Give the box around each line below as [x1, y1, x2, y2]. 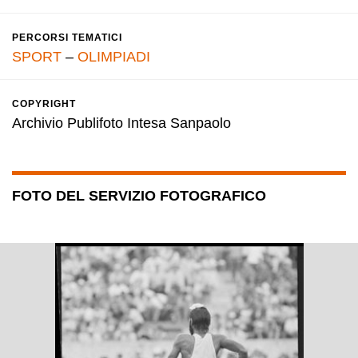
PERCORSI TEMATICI [12, 32, 122, 43]
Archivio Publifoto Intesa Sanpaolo [12, 115, 231, 131]
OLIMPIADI [78, 49, 150, 65]
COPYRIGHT [12, 98, 76, 109]
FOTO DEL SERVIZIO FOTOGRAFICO [12, 188, 266, 204]
